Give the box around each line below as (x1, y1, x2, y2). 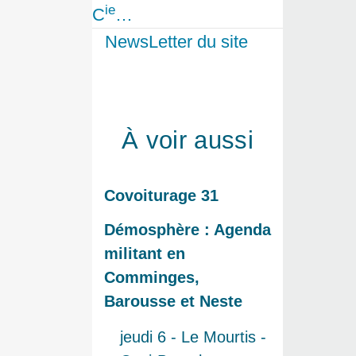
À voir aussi (122, 126, 253, 154)
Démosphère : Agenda (104, 221, 271, 239)
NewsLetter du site (105, 32, 248, 52)
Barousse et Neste (104, 292, 242, 311)
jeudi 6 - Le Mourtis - (120, 328, 266, 346)
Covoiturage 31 (104, 187, 219, 205)
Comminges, (104, 269, 199, 287)
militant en (104, 245, 185, 263)
